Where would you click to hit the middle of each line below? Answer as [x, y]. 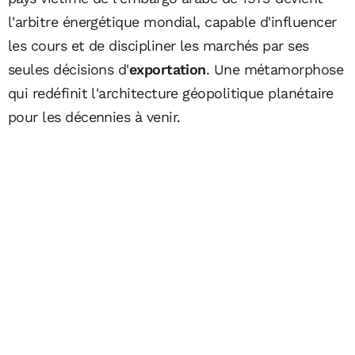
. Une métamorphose [275, 69]
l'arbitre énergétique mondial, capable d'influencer [172, 21]
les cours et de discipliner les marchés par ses [158, 45]
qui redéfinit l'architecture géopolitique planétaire [171, 93]
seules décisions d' [69, 69]
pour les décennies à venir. [94, 116]
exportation [167, 69]
